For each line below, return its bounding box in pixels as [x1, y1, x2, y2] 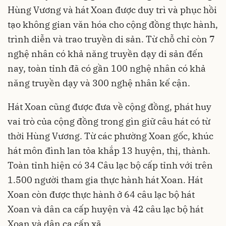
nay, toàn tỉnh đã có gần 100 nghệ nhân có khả [8, 63, 206, 74]
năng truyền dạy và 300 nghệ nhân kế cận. [8, 77, 190, 89]
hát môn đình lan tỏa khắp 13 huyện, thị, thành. [8, 145, 210, 156]
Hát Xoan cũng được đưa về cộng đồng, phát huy [8, 101, 211, 112]
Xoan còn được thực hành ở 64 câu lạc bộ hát [8, 189, 195, 200]
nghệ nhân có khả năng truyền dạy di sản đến [8, 48, 203, 60]
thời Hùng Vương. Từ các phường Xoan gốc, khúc [8, 130, 213, 142]
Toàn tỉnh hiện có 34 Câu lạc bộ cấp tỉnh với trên [8, 159, 213, 171]
